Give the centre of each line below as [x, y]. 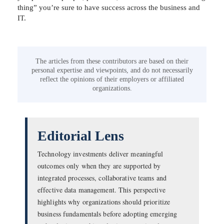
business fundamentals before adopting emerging [107, 213]
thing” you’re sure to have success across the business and [109, 7]
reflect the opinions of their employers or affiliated [112, 79]
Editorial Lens [81, 135]
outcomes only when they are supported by [99, 165]
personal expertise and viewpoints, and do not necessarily [112, 70]
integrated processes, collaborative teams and [102, 177]
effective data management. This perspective [101, 189]
